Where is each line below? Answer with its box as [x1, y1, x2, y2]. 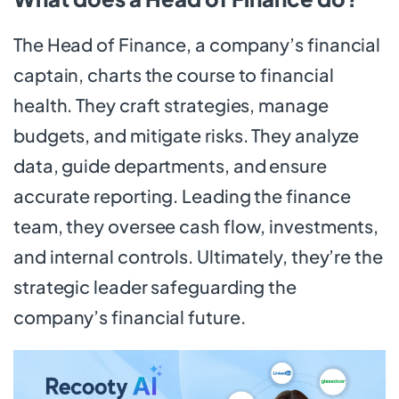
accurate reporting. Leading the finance [13, 183, 351, 207]
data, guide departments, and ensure [13, 153, 327, 176]
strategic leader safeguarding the [13, 274, 297, 297]
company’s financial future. [13, 305, 246, 328]
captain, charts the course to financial [13, 62, 334, 85]
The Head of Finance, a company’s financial [13, 32, 381, 55]
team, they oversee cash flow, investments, [13, 214, 379, 237]
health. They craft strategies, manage [13, 93, 329, 116]
